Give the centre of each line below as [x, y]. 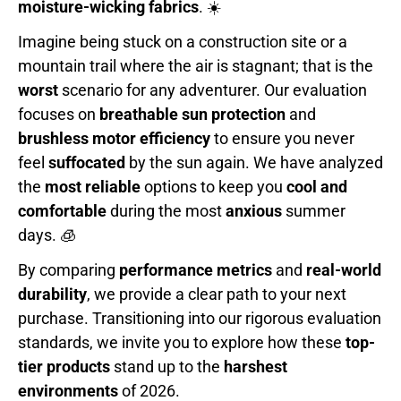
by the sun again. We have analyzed [254, 163]
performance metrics [196, 270]
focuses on [59, 115]
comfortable [62, 211]
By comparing [68, 270]
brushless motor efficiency [114, 139]
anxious [254, 211]
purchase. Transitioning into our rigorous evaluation [200, 319]
